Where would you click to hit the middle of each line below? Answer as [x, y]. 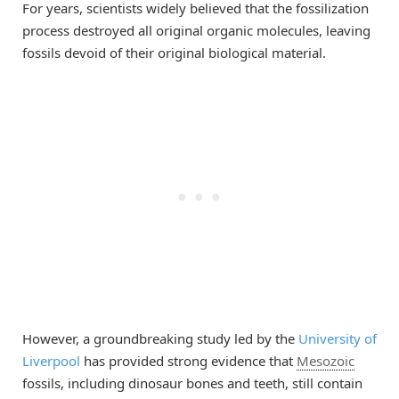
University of [338, 339]
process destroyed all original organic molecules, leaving [196, 31]
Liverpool [51, 361]
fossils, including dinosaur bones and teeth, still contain [192, 383]
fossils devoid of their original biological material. [174, 53]
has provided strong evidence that [188, 361]
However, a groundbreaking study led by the [160, 339]
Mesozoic [326, 361]
